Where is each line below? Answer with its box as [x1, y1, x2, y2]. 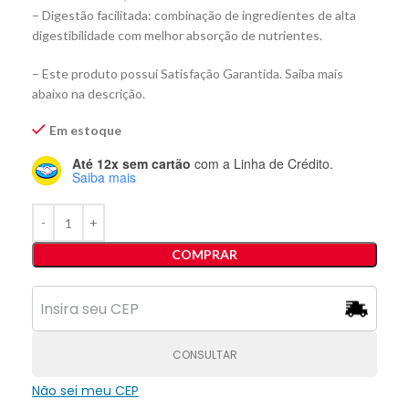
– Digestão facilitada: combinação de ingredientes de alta [32, 7, 356, 23]
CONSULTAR [172, 346, 237, 362]
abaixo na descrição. [32, 86, 145, 101]
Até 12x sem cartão [72, 154, 191, 173]
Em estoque [49, 122, 121, 138]
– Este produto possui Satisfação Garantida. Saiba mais [32, 66, 343, 81]
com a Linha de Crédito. [191, 154, 333, 173]
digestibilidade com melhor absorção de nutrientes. [32, 27, 322, 43]
